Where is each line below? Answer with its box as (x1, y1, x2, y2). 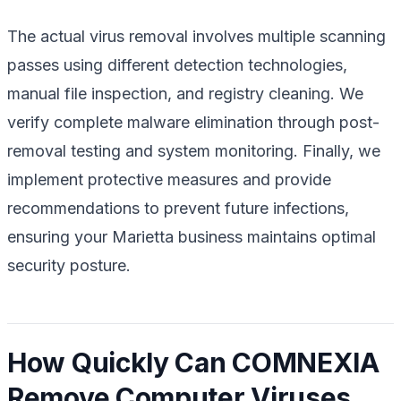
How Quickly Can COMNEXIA (7, 346, 380, 379)
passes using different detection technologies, (7, 55, 347, 74)
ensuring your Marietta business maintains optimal (7, 226, 376, 246)
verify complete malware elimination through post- (7, 112, 380, 132)
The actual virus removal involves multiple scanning (7, 26, 386, 46)
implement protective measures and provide (7, 169, 331, 189)
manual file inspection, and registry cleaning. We (7, 83, 363, 103)
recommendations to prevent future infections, (7, 198, 349, 218)
